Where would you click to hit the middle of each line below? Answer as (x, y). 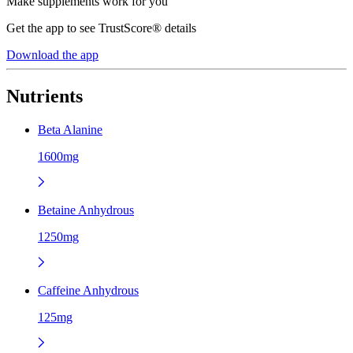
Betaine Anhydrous (86, 210)
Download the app (52, 54)
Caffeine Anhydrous (88, 290)
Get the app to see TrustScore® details (101, 28)
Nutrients (45, 96)
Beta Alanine (70, 129)
